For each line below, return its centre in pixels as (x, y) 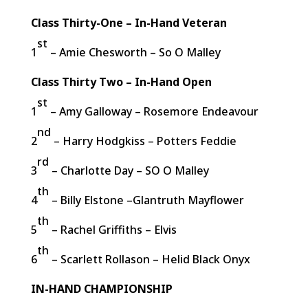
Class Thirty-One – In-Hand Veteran (129, 23)
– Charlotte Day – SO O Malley (129, 170)
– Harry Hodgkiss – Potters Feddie (143, 141)
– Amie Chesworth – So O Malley (134, 52)
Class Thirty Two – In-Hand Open (121, 82)
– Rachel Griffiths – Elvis (112, 230)
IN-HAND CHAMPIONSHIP (101, 289)
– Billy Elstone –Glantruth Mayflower (146, 200)
